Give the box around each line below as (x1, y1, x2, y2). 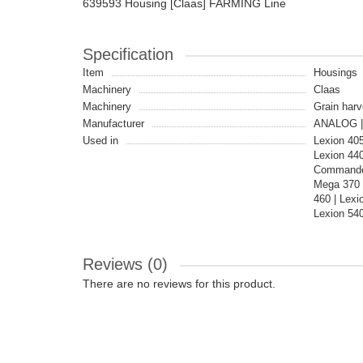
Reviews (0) (83, 255, 168, 273)
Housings (314, 66, 357, 79)
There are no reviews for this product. (83, 277, 275, 290)
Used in (83, 135, 118, 147)
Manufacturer (83, 117, 144, 130)
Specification (83, 45, 173, 63)
